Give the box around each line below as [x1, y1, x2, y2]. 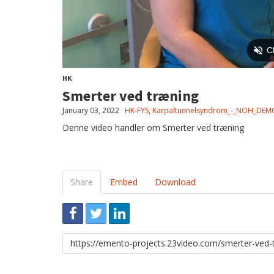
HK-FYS [125, 105, 149, 116]
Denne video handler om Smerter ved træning [62, 121, 244, 133]
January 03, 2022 [62, 105, 119, 116]
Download [155, 176, 196, 188]
